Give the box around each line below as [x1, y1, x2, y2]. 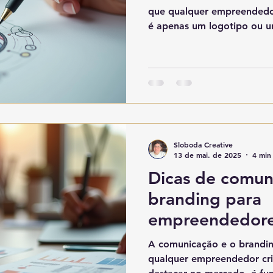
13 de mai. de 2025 [174, 150, 241, 160]
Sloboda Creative [174, 139, 233, 149]
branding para [148, 188, 261, 210]
